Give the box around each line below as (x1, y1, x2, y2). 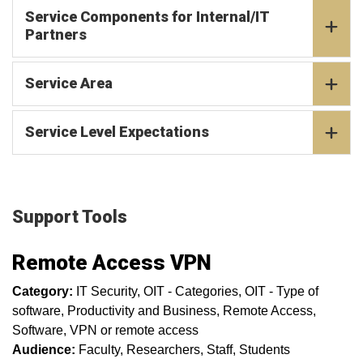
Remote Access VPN (12, 250, 211, 275)
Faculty (79, 343, 120, 357)
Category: (12, 284, 73, 298)
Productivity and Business (67, 304, 216, 318)
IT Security (76, 284, 137, 298)
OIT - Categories (143, 284, 238, 298)
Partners (25, 26, 87, 43)
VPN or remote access (70, 323, 199, 337)
